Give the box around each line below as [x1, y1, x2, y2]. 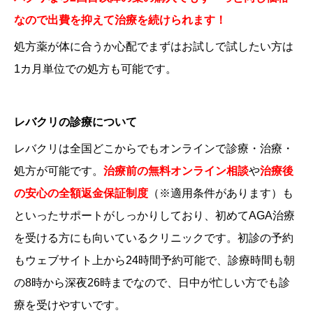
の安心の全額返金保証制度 [14, 187, 148, 200]
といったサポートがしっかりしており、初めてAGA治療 [14, 210, 295, 222]
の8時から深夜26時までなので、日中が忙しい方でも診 [14, 277, 290, 289]
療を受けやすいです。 [14, 299, 126, 312]
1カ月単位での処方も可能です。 [14, 63, 177, 75]
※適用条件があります [159, 187, 271, 200]
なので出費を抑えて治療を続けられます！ [14, 14, 226, 27]
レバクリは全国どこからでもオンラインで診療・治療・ [14, 143, 293, 155]
